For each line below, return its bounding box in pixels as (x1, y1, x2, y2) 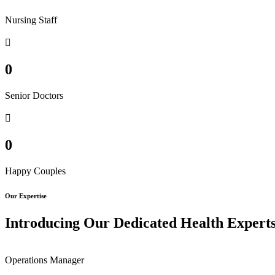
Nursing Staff (5, 15, 57, 26)
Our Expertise (5, 192, 47, 199)
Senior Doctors (5, 90, 63, 101)
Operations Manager (5, 254, 84, 265)
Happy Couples (5, 165, 66, 176)
